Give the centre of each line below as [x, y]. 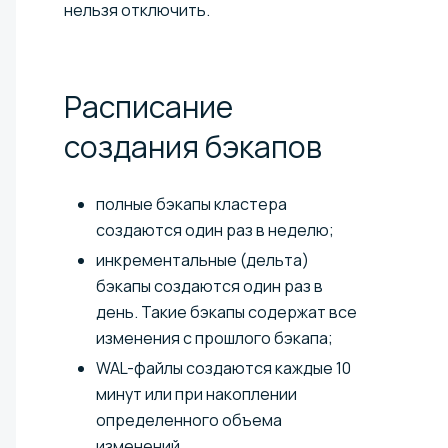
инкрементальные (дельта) [202, 260]
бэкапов [263, 147]
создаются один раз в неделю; [215, 230]
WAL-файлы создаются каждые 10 [223, 368]
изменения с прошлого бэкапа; [214, 338]
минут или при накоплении [196, 394]
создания [134, 147]
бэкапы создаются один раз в [209, 286]
